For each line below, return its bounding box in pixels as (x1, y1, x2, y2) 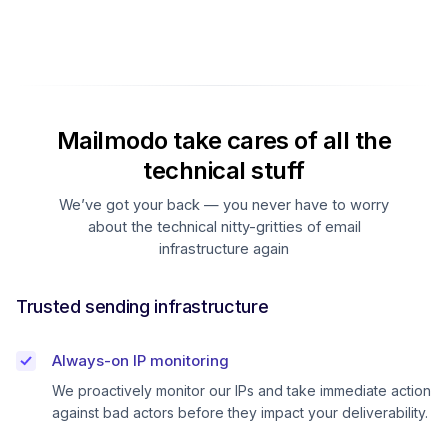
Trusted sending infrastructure (16, 295, 269, 317)
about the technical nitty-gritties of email (87, 217, 361, 236)
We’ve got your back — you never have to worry (59, 195, 389, 214)
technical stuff (143, 155, 305, 185)
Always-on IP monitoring (52, 350, 229, 370)
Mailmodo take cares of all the (56, 125, 392, 155)
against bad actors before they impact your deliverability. (52, 403, 428, 421)
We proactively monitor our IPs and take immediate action (52, 381, 431, 399)
